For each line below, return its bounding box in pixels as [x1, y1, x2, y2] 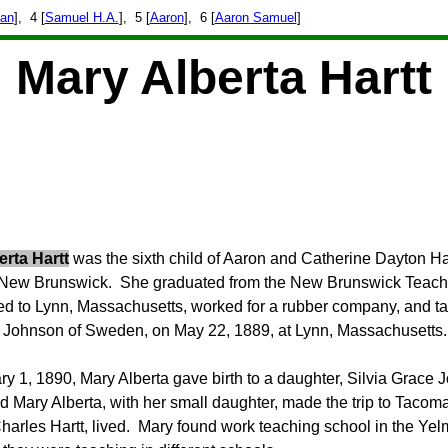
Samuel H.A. [44, 10, 119, 25]
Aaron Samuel [214, 10, 297, 25]
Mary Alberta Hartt [16, 51, 432, 104]
